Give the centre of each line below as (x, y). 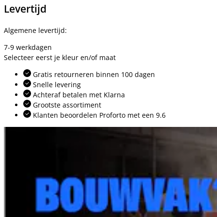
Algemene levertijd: (35, 30)
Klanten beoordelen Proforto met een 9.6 (98, 115)
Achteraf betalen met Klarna (78, 94)
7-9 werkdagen (28, 47)
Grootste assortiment (66, 105)
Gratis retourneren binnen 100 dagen (93, 74)
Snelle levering (56, 84)
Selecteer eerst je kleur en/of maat (60, 57)
